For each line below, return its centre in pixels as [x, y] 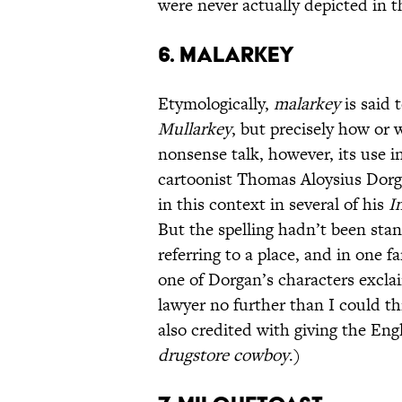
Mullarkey [195, 129]
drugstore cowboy [223, 355]
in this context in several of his [273, 205]
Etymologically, [216, 104]
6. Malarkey [226, 55]
